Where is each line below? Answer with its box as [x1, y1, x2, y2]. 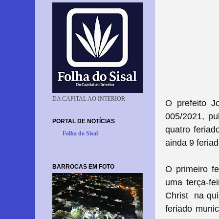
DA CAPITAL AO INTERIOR [52, 95, 125, 102]
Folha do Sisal [63, 130, 98, 137]
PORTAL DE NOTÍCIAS [52, 117, 115, 125]
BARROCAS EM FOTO [52, 163, 114, 170]
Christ [165, 191, 188, 201]
